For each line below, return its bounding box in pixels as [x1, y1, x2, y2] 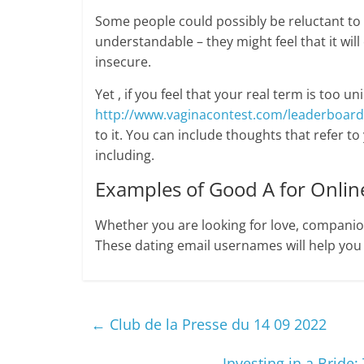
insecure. [95, 53, 151, 71]
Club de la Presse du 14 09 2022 [106, 314, 327, 334]
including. [95, 146, 154, 164]
